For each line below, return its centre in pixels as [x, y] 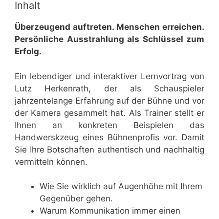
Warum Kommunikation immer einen [110, 211]
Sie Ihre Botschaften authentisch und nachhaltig [109, 149]
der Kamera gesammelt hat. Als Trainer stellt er [109, 113]
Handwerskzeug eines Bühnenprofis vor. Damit [109, 137]
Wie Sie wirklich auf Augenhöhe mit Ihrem [121, 186]
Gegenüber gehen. [76, 198]
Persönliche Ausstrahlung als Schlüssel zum [109, 39]
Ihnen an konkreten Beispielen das [109, 125]
